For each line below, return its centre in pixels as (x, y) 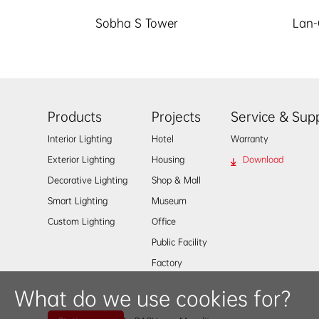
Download (263, 160)
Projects (176, 117)
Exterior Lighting (82, 160)
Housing (168, 160)
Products (75, 117)
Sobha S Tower (137, 23)
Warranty (249, 139)
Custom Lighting (82, 222)
